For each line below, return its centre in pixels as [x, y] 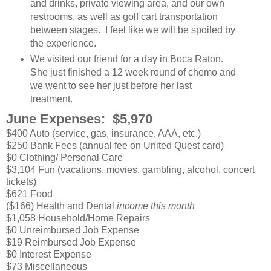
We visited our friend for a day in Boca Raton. [128, 59]
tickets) [21, 182]
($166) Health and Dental [61, 206]
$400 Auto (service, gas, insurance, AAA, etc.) [103, 134]
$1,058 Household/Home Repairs [78, 218]
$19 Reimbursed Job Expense [71, 243]
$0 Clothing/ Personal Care [64, 158]
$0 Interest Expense [49, 255]
